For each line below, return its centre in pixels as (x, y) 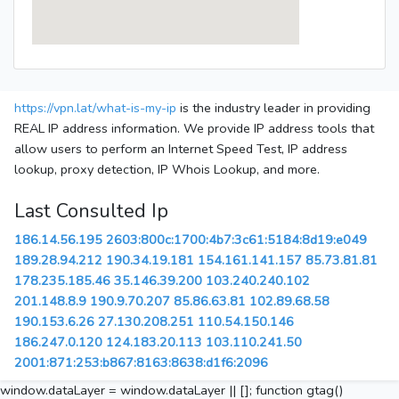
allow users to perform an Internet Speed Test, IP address (181, 149)
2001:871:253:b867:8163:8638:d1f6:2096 (141, 363)
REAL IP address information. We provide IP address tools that (194, 129)
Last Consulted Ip (91, 212)
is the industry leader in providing (273, 108)
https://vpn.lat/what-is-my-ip (95, 108)
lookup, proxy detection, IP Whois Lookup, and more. (167, 170)
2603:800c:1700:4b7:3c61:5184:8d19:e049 (236, 240)
